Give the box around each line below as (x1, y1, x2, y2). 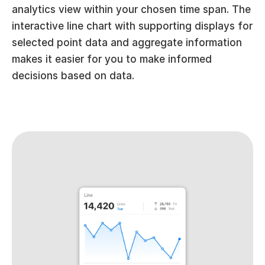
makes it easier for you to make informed (12, 53, 212, 65)
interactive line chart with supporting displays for (12, 20, 253, 32)
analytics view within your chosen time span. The (12, 4, 251, 15)
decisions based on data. (12, 70, 134, 82)
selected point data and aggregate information (12, 37, 242, 49)
